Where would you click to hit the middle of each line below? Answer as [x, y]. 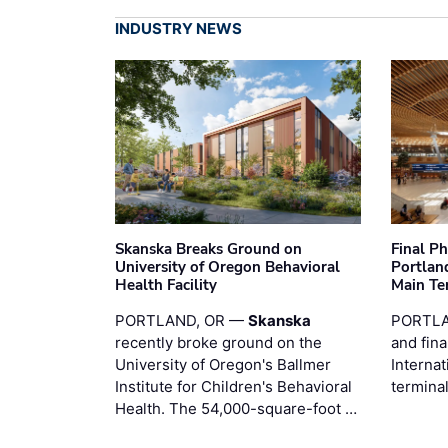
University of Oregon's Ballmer [223, 364]
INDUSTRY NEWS [178, 28]
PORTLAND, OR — [181, 320]
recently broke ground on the [218, 342]
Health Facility [166, 284]
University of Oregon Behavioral [227, 266]
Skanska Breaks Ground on [208, 248]
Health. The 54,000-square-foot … [236, 408]
